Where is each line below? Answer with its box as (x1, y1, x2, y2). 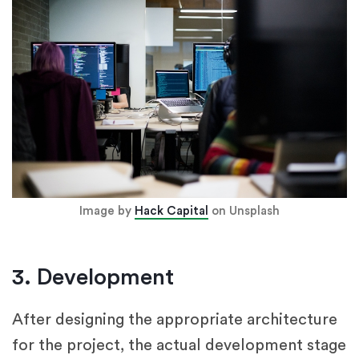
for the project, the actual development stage (12, 337, 346, 353)
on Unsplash (208, 204, 280, 217)
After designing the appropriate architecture (12, 311, 337, 328)
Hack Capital (135, 204, 208, 217)
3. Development (12, 265, 174, 288)
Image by (79, 204, 135, 217)
